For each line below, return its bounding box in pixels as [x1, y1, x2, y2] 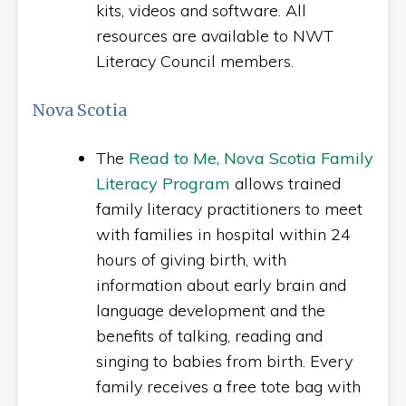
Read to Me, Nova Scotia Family [129, 148, 373, 169]
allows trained [230, 173, 341, 194]
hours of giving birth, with [96, 249, 286, 270]
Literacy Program [96, 173, 230, 194]
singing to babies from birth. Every [96, 351, 353, 372]
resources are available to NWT [96, 25, 333, 46]
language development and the [96, 300, 325, 321]
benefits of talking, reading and [96, 325, 323, 346]
